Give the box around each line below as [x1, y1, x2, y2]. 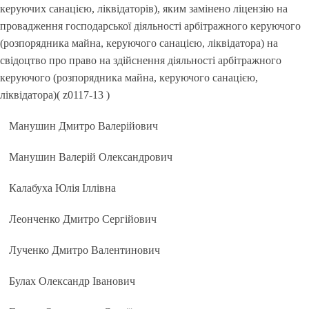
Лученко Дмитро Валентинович [9, 244, 161, 256]
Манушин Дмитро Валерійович [9, 120, 159, 132]
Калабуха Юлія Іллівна [9, 182, 117, 194]
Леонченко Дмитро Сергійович [9, 213, 157, 225]
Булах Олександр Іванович [9, 275, 136, 287]
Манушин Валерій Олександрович [9, 151, 173, 163]
